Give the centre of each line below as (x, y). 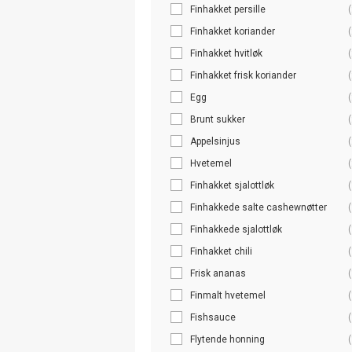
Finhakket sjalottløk (232, 185)
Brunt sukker (218, 119)
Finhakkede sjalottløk (236, 229)
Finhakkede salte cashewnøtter (258, 207)
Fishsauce (213, 317)
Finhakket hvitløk (226, 53)
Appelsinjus (215, 141)
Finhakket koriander (233, 31)
